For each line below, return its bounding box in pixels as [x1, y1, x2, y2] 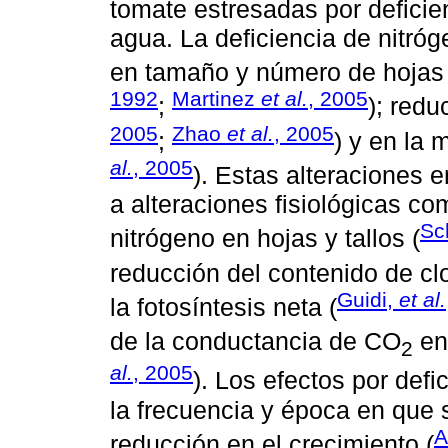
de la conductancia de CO [110, 327, 401, 356]
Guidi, [337, 287, 399, 311]
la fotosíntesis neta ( [110, 293, 337, 322]
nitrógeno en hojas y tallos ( [110, 224, 420, 253]
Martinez [172, 87, 261, 111]
